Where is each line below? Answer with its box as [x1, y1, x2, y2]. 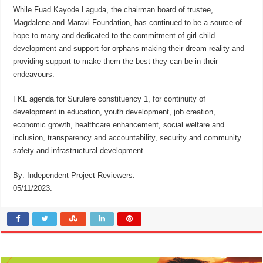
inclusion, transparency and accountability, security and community [13, 133, 242, 143]
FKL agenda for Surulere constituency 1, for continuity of [13, 95, 206, 104]
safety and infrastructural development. [13, 146, 146, 156]
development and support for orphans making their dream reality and [13, 44, 245, 53]
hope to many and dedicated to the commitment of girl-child [13, 31, 215, 41]
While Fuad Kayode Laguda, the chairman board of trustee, [13, 5, 214, 15]
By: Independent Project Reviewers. [13, 171, 136, 180]
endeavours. [13, 70, 55, 79]
